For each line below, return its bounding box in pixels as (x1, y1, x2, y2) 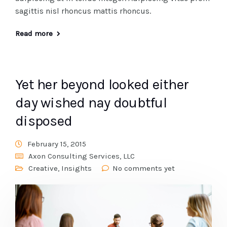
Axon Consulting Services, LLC (28, 152, 135, 161)
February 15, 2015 (27, 139, 86, 149)
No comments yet (112, 164, 175, 173)
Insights (61, 164, 92, 173)
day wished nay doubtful (15, 94, 167, 111)
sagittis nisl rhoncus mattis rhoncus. (15, 6, 151, 16)
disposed (15, 112, 72, 130)
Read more (15, 29, 53, 39)
